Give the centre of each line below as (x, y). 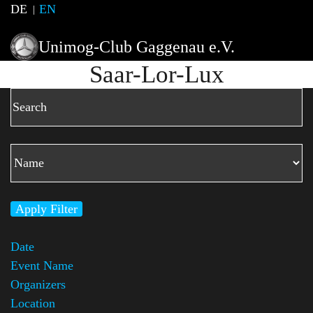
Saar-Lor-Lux (156, 75)
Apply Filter (46, 209)
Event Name (42, 265)
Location (33, 303)
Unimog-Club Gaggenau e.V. (137, 47)
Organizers (38, 284)
